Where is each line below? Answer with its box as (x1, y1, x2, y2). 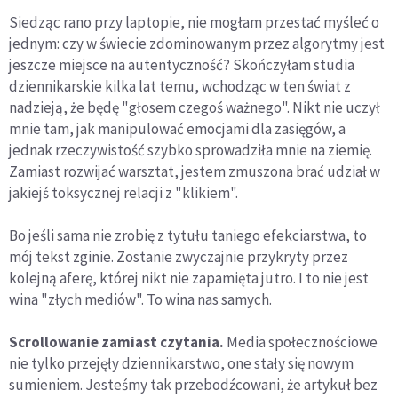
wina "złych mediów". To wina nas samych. (9, 289, 272, 309)
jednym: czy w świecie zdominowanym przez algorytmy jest (9, 33, 385, 53)
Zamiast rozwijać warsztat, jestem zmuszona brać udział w (9, 161, 380, 181)
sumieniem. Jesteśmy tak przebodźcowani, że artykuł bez (9, 374, 378, 394)
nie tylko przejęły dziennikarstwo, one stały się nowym (9, 353, 354, 373)
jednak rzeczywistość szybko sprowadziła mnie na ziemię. (9, 139, 372, 160)
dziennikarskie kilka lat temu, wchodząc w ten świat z (9, 76, 351, 96)
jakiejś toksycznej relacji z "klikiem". (9, 182, 238, 203)
